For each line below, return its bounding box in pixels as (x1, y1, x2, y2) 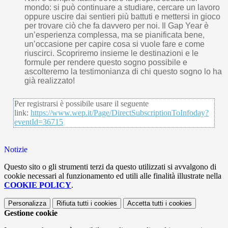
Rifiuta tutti (56, 199, 89, 208)
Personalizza (8, 199, 46, 208)
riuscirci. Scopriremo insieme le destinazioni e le (24, 49, 198, 58)
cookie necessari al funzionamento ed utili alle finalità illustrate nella (4, 172, 221, 181)
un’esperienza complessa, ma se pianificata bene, (24, 31, 205, 40)
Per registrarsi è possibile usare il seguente (14, 99, 149, 108)
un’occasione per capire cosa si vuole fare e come (24, 40, 205, 49)
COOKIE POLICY (4, 181, 71, 190)
